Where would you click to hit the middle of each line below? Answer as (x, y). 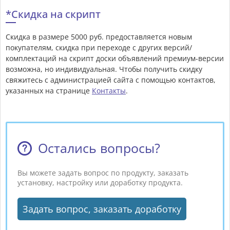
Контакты (109, 91)
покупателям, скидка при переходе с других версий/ (99, 48)
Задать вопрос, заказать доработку (102, 209)
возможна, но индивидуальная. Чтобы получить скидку (104, 69)
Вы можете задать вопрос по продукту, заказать (103, 173)
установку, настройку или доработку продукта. (100, 183)
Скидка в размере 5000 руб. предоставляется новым (99, 37)
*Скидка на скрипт (53, 14)
